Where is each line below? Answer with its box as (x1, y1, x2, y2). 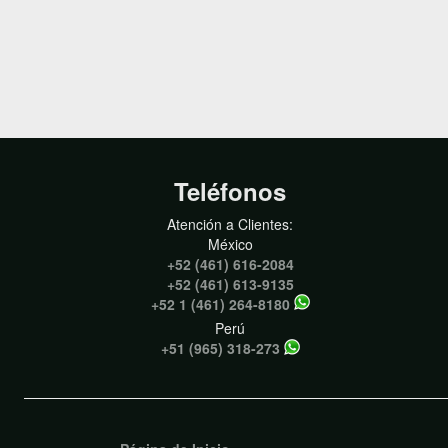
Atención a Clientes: (167, 214, 293, 234)
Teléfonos (174, 174, 286, 208)
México (207, 234, 253, 254)
